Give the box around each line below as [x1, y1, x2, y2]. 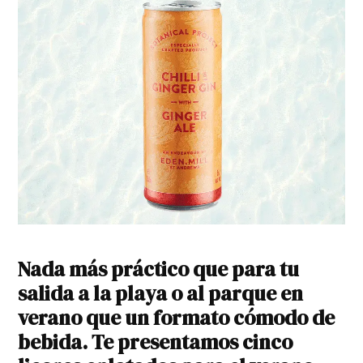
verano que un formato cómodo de [18, 304, 335, 332]
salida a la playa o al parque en [18, 280, 304, 308]
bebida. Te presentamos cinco [18, 328, 293, 357]
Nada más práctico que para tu [18, 255, 300, 284]
